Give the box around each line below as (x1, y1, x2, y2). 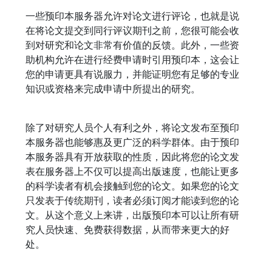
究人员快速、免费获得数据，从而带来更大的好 (25, 223, 229, 236)
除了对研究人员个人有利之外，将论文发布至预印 (25, 121, 239, 134)
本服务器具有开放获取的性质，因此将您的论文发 (25, 150, 239, 163)
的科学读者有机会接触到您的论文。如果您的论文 (25, 179, 239, 192)
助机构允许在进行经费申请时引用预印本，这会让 (25, 53, 239, 66)
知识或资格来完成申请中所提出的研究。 (25, 82, 200, 95)
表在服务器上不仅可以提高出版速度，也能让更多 (25, 165, 239, 178)
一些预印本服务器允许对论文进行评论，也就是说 (25, 9, 239, 22)
